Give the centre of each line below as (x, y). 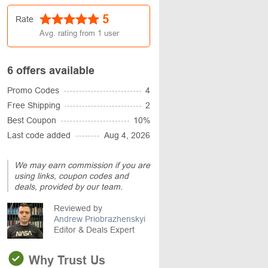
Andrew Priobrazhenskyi (100, 219)
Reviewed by (78, 208)
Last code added (39, 135)
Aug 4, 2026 (127, 135)
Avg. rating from (68, 33)
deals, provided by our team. (68, 187)
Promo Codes (33, 90)
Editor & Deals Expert (94, 230)
